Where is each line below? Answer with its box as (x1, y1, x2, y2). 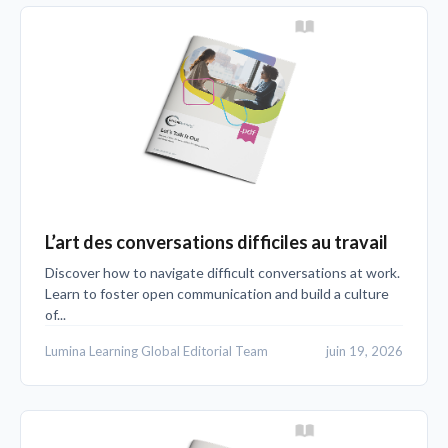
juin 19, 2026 (326, 342, 403, 359)
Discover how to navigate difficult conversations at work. (45, 263, 400, 281)
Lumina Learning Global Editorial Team (45, 342, 268, 359)
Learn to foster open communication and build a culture (45, 284, 389, 302)
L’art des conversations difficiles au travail (45, 230, 388, 253)
